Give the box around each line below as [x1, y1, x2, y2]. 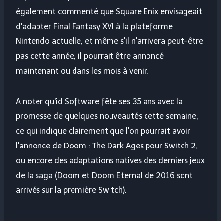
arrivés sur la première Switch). [16, 185, 127, 195]
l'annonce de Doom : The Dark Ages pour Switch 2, [16, 141, 198, 151]
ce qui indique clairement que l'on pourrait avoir [16, 126, 190, 136]
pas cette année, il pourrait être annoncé [16, 51, 164, 61]
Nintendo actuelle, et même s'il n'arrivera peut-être [16, 37, 203, 46]
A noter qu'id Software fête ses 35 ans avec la [16, 97, 183, 107]
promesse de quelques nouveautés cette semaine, [16, 111, 198, 121]
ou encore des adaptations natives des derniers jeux [16, 156, 205, 166]
